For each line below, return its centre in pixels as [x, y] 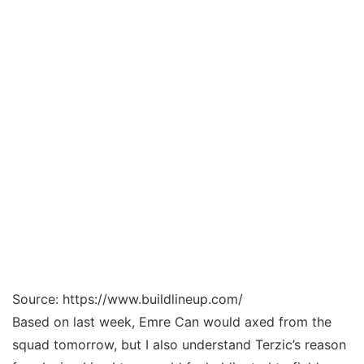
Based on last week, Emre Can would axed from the [172, 322]
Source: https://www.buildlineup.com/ [128, 299]
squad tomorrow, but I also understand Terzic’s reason [179, 344]
